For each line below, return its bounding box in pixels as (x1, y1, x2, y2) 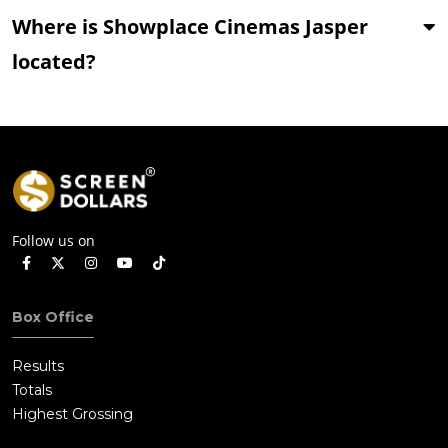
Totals (12, 381, 52, 400)
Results (12, 357, 64, 376)
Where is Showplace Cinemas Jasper (12, 12, 368, 40)
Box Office (12, 308, 94, 327)
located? (12, 47, 96, 75)
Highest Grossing (12, 405, 133, 424)
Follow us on (12, 231, 95, 251)
